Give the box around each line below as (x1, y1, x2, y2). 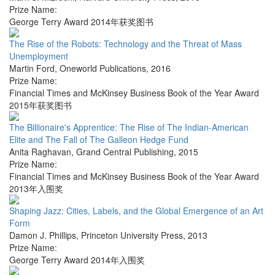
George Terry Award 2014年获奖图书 (9, 15, 153, 28)
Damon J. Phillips (9, 229, 76, 242)
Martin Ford (9, 62, 55, 75)
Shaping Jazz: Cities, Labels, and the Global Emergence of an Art (9, 204, 263, 217)
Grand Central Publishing (76, 145, 174, 158)
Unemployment (9, 50, 68, 63)
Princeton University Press (81, 229, 183, 242)
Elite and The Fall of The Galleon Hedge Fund (9, 133, 188, 146)
